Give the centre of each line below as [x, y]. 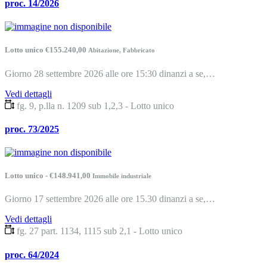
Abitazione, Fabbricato [122, 50]
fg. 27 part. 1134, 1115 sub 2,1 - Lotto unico [100, 231]
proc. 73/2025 [32, 129]
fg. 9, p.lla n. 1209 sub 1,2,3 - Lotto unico [95, 105]
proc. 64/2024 [32, 254]
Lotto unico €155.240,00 [46, 50]
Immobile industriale [122, 176]
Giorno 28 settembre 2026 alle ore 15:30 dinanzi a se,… [110, 73]
